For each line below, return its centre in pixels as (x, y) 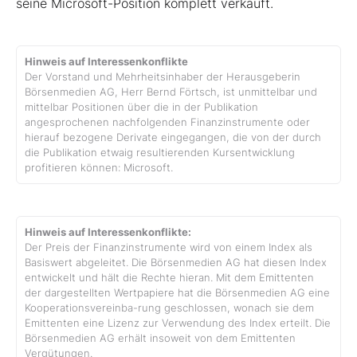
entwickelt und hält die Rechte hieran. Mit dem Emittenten (169, 277)
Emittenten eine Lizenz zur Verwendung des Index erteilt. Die (178, 323)
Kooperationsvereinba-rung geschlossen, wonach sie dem (169, 308)
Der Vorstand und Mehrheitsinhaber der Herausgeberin (163, 76)
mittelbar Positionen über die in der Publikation (141, 107)
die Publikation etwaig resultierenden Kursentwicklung (160, 152)
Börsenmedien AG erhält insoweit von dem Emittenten (160, 338)
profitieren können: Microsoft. (99, 167)
